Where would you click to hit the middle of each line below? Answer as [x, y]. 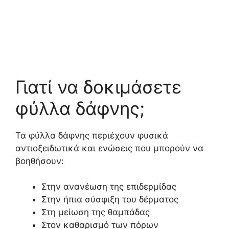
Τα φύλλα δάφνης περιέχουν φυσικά [92, 135]
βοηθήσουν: [40, 161]
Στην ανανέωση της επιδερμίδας [109, 187]
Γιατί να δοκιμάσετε [98, 87]
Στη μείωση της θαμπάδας [96, 212]
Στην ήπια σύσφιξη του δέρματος [110, 199]
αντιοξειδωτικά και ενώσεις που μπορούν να [109, 148]
